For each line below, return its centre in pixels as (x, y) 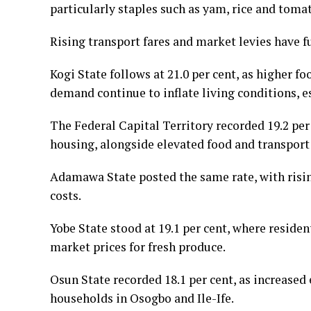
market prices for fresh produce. (138, 247)
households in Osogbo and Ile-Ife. (142, 298)
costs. (66, 195)
